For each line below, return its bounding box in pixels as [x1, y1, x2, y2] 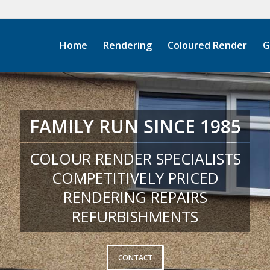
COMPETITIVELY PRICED [51, 168, 219, 188]
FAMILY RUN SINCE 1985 [29, 114, 241, 139]
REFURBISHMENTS [72, 206, 198, 227]
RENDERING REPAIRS [63, 187, 207, 207]
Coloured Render [168, 39, 247, 52]
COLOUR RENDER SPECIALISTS [29, 148, 241, 169]
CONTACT [118, 253, 152, 263]
